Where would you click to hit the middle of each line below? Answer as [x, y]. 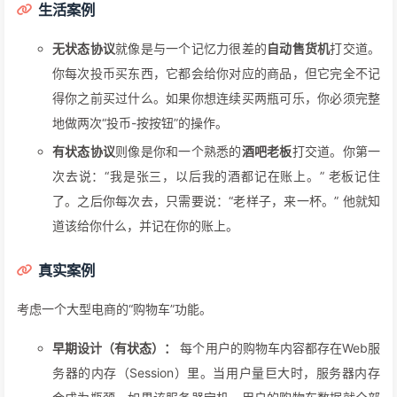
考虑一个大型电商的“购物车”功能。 [114, 309]
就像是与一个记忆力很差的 [191, 49]
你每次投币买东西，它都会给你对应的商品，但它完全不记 [216, 74]
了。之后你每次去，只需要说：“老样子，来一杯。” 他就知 [216, 201]
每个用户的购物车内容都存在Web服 [279, 348]
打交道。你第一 [336, 152]
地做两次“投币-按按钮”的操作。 [140, 123]
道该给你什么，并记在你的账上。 [145, 226]
